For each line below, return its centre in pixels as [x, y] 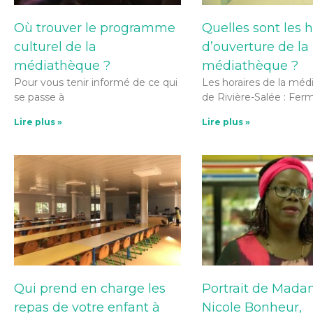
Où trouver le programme [95, 28]
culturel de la [55, 46]
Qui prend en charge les [90, 288]
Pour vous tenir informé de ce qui [96, 82]
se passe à [39, 97]
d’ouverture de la [256, 46]
